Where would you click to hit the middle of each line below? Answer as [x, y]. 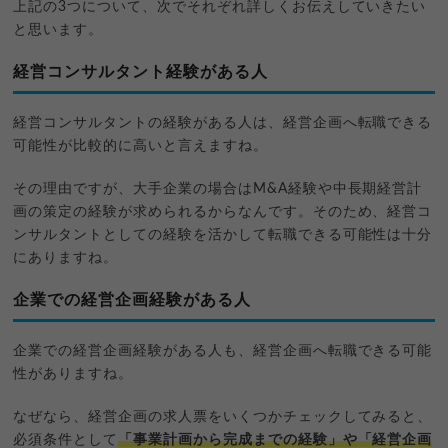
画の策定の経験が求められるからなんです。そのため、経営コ [223, 211]
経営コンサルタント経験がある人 [140, 71]
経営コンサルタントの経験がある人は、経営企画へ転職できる [223, 122]
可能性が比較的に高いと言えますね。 [140, 145]
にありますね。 [66, 257]
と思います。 [58, 29]
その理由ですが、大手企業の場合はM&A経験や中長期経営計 [218, 188]
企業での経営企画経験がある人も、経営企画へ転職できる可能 [223, 350]
